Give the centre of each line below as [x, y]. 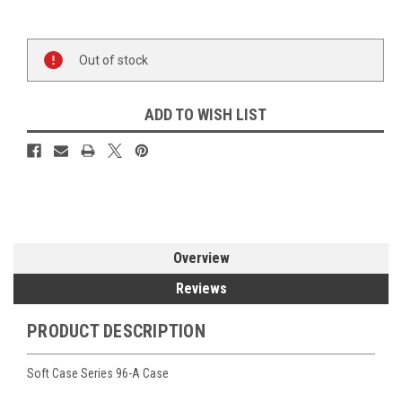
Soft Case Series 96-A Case [98, 374]
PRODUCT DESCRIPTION [116, 332]
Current [48, 47]
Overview [201, 258]
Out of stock [114, 60]
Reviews [201, 289]
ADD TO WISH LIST [205, 115]
